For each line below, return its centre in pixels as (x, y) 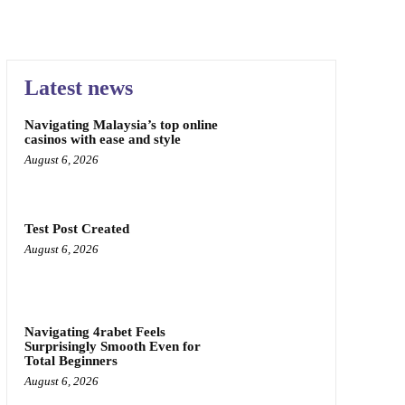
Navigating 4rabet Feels (94, 332)
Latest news (78, 88)
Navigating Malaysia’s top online (121, 125)
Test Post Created (76, 228)
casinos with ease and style (102, 139)
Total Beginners (71, 361)
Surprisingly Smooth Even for (112, 347)
